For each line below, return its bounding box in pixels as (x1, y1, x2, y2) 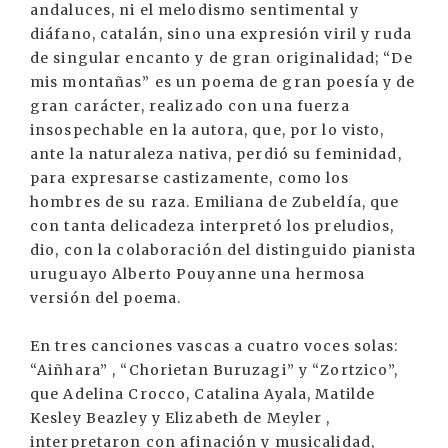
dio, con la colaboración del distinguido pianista (30, 241, 416, 260)
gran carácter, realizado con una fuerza (30, 97, 350, 116)
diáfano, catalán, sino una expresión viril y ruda (30, 25, 412, 44)
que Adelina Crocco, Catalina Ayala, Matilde (30, 385, 376, 404)
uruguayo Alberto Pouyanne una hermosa (30, 265, 366, 284)
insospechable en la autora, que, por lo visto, (30, 121, 385, 140)
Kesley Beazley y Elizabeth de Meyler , (30, 409, 331, 428)
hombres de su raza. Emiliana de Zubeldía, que (30, 193, 400, 212)
